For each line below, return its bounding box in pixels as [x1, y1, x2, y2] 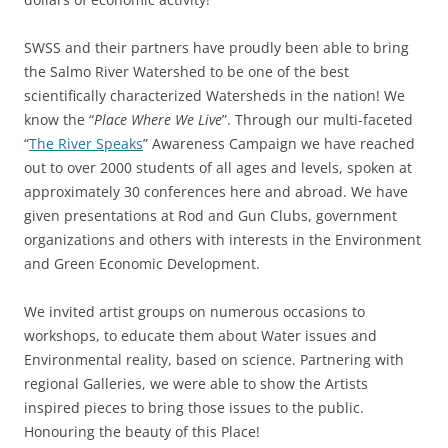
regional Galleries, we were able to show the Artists [24, 373, 368, 393]
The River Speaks [29, 133, 143, 153]
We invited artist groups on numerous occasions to [24, 301, 365, 321]
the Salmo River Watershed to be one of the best [24, 61, 349, 81]
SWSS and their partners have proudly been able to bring [24, 37, 409, 57]
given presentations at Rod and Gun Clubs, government [24, 205, 397, 225]
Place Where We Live [94, 109, 222, 129]
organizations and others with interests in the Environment [24, 229, 421, 249]
